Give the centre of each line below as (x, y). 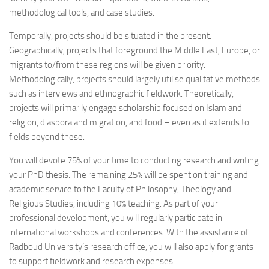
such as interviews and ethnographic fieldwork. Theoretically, (121, 94)
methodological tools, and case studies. (82, 13)
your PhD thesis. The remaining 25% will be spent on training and (128, 175)
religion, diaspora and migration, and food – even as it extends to (129, 122)
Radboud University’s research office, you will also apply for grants (131, 247)
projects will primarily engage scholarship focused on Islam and (125, 108)
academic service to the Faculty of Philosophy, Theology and (120, 189)
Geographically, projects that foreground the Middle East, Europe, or (134, 50)
